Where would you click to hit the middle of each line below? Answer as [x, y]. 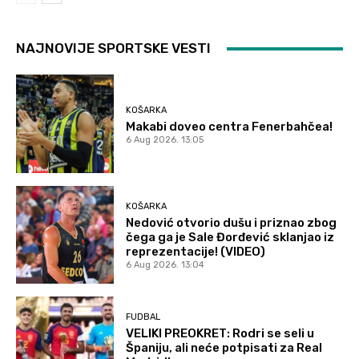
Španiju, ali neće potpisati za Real [224, 348]
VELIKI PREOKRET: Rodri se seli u [220, 334]
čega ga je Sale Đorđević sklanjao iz [230, 237]
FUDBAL [143, 317]
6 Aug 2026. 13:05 [165, 139]
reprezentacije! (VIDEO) [196, 251]
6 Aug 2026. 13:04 [165, 264]
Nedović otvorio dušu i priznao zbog [232, 222]
